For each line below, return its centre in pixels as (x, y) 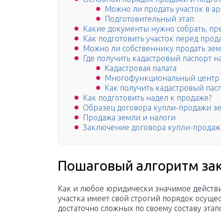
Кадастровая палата (141, 68)
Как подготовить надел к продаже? (147, 98)
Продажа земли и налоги (129, 118)
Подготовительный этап (149, 19)
